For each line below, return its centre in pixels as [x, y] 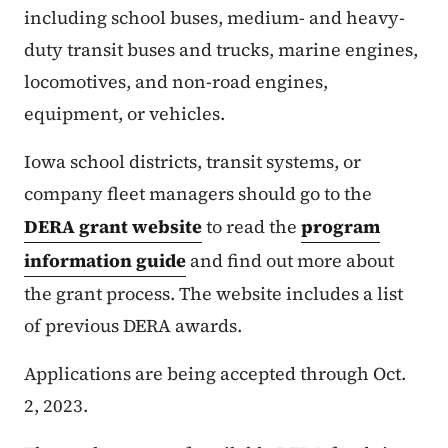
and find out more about [290, 261]
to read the [251, 227]
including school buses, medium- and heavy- [214, 18]
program [340, 227]
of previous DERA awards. [133, 326]
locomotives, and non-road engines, [176, 82]
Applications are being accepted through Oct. [215, 374]
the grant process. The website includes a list [213, 294]
